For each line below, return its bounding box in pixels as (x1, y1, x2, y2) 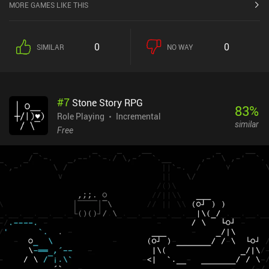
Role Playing (57, 110, 104, 122)
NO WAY (167, 42, 193, 52)
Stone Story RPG (72, 96, 143, 110)
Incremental (116, 110, 161, 122)
